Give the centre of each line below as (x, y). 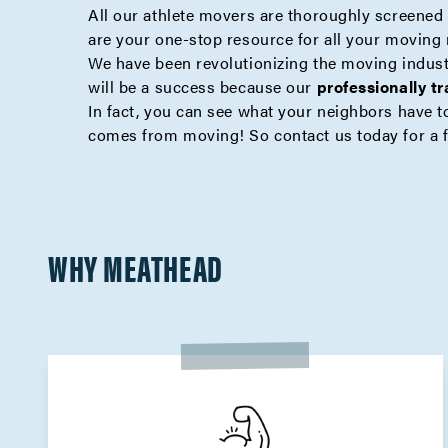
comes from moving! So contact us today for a (265, 134)
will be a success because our (202, 86)
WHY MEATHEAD (135, 267)
